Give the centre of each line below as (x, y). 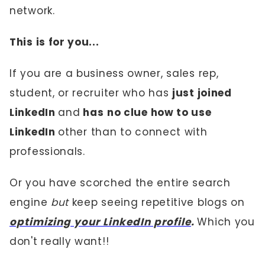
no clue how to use (159, 112)
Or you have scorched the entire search (120, 183)
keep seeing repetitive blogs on (158, 202)
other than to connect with (133, 132)
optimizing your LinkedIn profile (100, 222)
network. (32, 11)
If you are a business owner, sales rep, (114, 73)
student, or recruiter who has (91, 93)
